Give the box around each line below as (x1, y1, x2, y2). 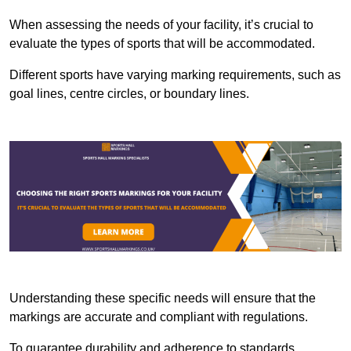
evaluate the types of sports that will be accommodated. (9, 36, 315, 50)
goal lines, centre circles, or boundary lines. (9, 86, 249, 100)
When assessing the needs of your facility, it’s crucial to (9, 17, 313, 31)
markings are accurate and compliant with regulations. (9, 310, 308, 324)
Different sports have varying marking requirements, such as (9, 67, 341, 81)
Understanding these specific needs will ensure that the (9, 291, 316, 306)
